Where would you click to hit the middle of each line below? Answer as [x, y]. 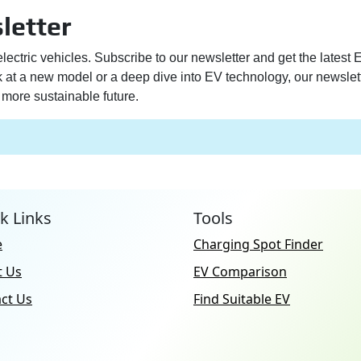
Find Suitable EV [242, 299]
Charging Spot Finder [258, 245]
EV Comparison [240, 272]
